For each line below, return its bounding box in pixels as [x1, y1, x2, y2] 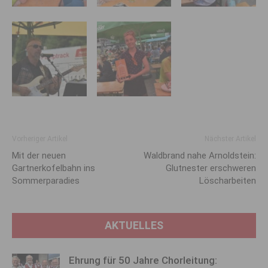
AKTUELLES [105, 218, 163, 232]
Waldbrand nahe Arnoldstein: [144, 150, 256, 161]
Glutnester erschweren [166, 162, 256, 173]
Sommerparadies [12, 175, 80, 186]
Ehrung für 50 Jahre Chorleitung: [69, 254, 217, 266]
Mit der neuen [12, 150, 66, 161]
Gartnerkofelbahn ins [12, 162, 95, 173]
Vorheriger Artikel [12, 134, 68, 143]
